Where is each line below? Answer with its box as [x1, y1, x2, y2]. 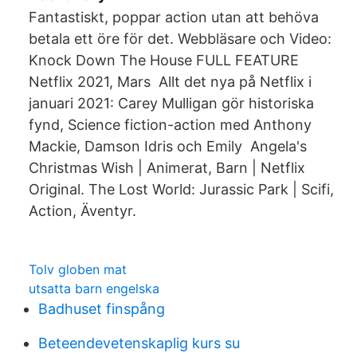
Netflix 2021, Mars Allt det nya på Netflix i [29, 73, 312, 90]
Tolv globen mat [29, 261, 127, 277]
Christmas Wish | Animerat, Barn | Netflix [29, 159, 305, 176]
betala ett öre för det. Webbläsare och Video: [29, 30, 331, 47]
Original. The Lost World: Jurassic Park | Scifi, [29, 181, 334, 198]
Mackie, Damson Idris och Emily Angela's [29, 138, 307, 155]
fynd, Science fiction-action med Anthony [29, 116, 312, 133]
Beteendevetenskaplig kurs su [38, 335, 240, 351]
